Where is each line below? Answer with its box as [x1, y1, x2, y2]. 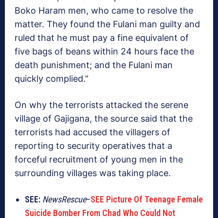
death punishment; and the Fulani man [15, 60, 173, 71]
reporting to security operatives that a [15, 141, 172, 151]
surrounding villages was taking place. [15, 168, 171, 179]
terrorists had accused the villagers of [15, 127, 170, 138]
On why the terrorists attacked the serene [15, 100, 188, 110]
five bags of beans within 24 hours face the [15, 46, 194, 57]
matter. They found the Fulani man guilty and [15, 19, 200, 30]
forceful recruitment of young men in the [15, 154, 183, 165]
